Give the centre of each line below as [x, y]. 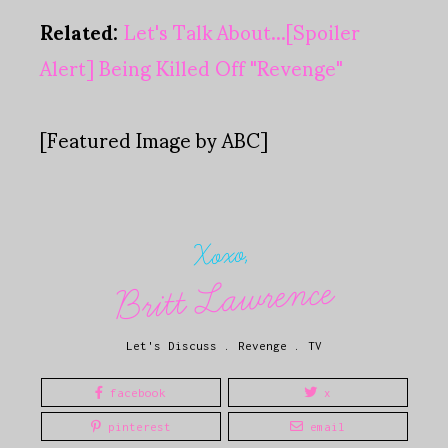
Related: [82, 31]
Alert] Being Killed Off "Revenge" [191, 67]
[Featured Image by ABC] [154, 139]
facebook [134, 393]
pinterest [135, 426]
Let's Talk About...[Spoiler [242, 31]
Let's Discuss [171, 346]
